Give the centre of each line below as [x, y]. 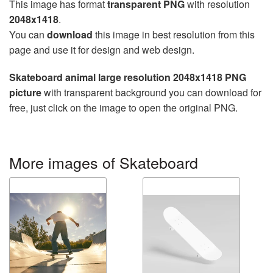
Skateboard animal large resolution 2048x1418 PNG [128, 77]
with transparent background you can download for [151, 93]
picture [25, 93]
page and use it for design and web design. [102, 50]
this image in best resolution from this [174, 35]
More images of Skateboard [104, 162]
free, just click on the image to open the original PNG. [123, 108]
